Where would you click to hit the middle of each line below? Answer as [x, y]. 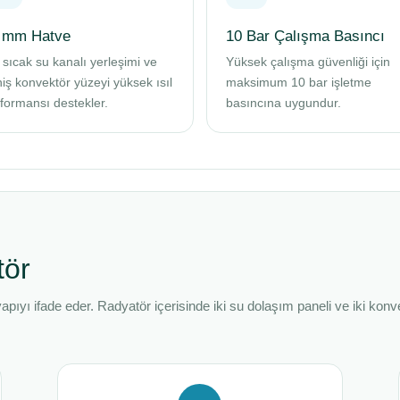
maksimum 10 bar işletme [299, 82]
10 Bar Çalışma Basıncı [305, 36]
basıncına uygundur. [283, 103]
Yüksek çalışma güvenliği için [308, 62]
